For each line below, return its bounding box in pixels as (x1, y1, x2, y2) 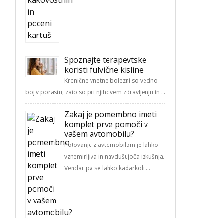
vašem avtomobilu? (64, 128, 134, 139)
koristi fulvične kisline (64, 64, 144, 75)
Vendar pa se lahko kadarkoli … (64, 164, 150, 172)
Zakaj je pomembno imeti (64, 109, 157, 120)
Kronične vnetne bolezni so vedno (64, 76, 158, 85)
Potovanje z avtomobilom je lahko (64, 141, 158, 149)
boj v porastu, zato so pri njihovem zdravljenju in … (25, 88, 165, 96)
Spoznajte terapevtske (64, 54, 146, 65)
